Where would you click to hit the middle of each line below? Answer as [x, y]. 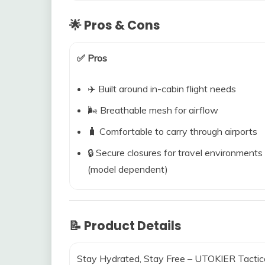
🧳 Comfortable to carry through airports [172, 131]
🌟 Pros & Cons [115, 25]
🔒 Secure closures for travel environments [175, 153]
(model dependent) [128, 169]
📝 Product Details [125, 226]
